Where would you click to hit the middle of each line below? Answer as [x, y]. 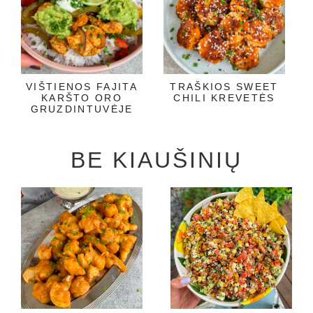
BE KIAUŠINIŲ [156, 160]
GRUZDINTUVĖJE [82, 109]
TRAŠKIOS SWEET [224, 86]
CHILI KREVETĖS [224, 97]
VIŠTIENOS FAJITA [82, 86]
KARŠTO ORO [81, 97]
